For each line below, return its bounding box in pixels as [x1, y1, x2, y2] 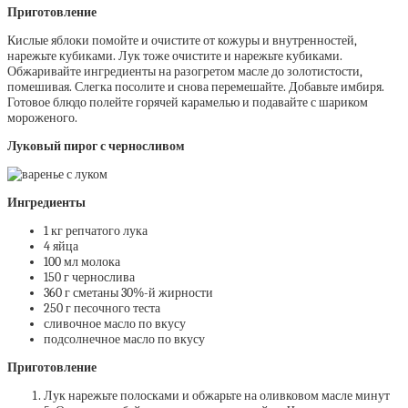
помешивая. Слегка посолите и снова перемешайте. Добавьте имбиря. [7, 79, 384, 95]
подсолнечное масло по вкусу [44, 331, 205, 347]
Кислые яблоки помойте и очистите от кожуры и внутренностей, [7, 33, 357, 48]
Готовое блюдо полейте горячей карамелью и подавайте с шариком [7, 95, 368, 110]
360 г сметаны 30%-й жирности [44, 285, 213, 301]
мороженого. [7, 110, 77, 126]
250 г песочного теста [44, 301, 160, 316]
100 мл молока [44, 254, 120, 270]
